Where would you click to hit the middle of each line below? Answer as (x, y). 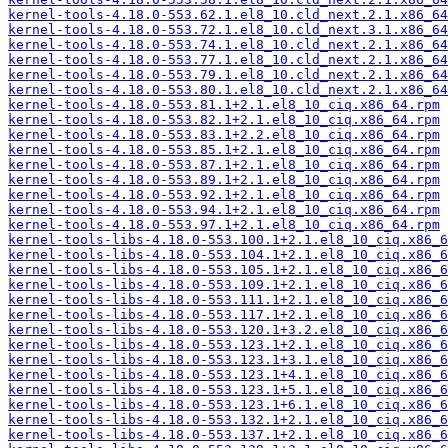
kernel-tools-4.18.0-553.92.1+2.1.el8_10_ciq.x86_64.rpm (224, 194)
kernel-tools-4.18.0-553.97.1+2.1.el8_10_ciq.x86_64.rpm (224, 224)
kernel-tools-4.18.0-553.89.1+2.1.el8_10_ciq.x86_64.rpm (224, 179)
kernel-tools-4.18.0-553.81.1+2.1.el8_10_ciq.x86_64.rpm (224, 104)
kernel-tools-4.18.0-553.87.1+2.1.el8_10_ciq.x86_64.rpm (224, 164)
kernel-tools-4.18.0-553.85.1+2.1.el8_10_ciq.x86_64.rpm (224, 149)
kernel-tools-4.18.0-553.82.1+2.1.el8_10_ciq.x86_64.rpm (224, 119)
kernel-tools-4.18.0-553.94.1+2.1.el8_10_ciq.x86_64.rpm (224, 209)
